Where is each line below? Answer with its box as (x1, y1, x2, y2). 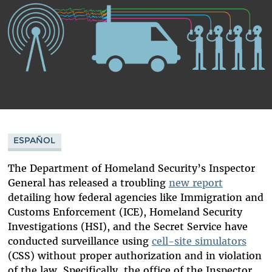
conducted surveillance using (7, 234, 152, 247)
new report (168, 176, 223, 189)
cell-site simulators (151, 234, 246, 247)
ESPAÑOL (13, 135, 56, 146)
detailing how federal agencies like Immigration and (7, 191, 263, 203)
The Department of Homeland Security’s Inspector (7, 161, 255, 174)
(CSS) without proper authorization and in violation (7, 249, 262, 262)
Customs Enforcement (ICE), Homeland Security (7, 205, 242, 218)
